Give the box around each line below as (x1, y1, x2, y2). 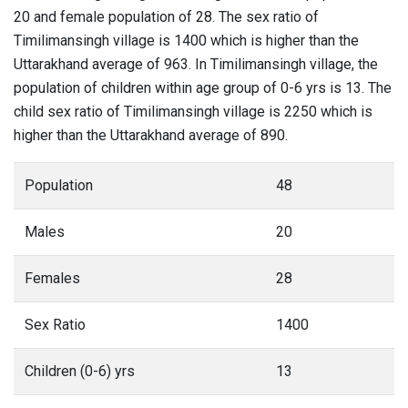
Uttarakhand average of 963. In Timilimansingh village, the (14, 56, 378, 73)
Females (25, 270, 80, 287)
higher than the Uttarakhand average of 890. (14, 127, 288, 144)
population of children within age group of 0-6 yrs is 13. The (14, 79, 392, 97)
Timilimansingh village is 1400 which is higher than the (14, 32, 359, 49)
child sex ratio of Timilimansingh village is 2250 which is (14, 103, 372, 120)
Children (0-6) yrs (25, 362, 135, 380)
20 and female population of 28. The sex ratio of (14, 8, 319, 25)
